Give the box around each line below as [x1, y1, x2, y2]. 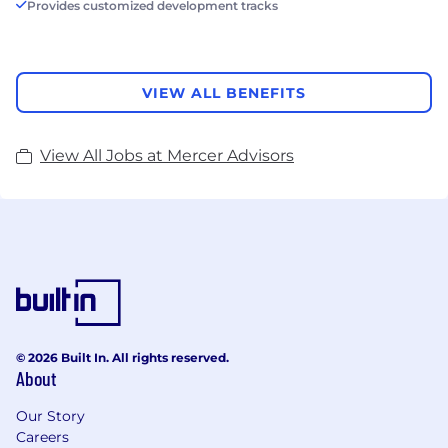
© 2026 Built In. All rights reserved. [16, 350, 229, 366]
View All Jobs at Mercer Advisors [40, 146, 294, 166]
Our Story [16, 407, 85, 426]
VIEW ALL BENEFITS [142, 83, 306, 102]
